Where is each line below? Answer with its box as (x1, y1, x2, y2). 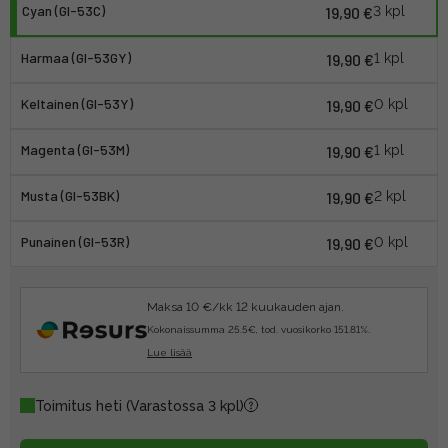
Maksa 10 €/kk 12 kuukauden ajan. (147, 299, 344, 314)
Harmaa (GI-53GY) (21, 48, 131, 66)
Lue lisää (147, 346, 192, 358)
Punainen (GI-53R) (21, 232, 129, 250)
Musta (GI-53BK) (21, 186, 119, 204)
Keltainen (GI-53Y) (21, 94, 133, 112)
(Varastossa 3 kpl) (126, 397, 244, 414)
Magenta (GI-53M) (21, 140, 129, 158)
